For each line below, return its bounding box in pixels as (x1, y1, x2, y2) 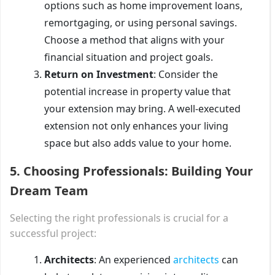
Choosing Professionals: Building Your (23, 162, 253, 179)
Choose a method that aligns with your (44, 33, 225, 47)
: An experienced (94, 252, 173, 266)
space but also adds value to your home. (44, 136, 231, 150)
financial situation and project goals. (44, 50, 213, 64)
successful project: (10, 226, 96, 240)
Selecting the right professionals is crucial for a (10, 211, 228, 225)
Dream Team (10, 182, 88, 199)
